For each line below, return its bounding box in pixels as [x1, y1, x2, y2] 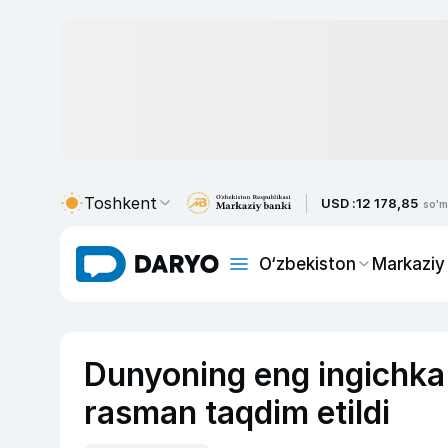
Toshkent [84, 193, 157, 213]
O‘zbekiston [259, 253, 356, 274]
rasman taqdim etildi [84, 393, 390, 432]
